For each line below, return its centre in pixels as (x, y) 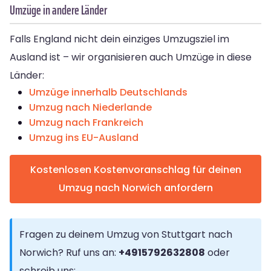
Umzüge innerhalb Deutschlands (108, 93)
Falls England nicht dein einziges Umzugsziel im (119, 39)
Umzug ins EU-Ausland (84, 138)
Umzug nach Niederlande (90, 108)
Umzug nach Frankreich (86, 123)
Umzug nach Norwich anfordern (135, 188)
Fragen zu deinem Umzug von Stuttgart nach (126, 235)
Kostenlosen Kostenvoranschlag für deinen (135, 170)
